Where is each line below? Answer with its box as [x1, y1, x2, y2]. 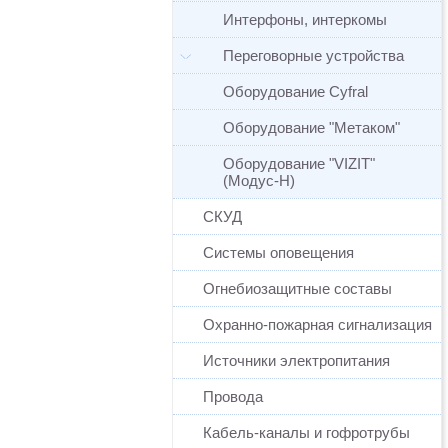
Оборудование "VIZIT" [223, 155, 375, 172]
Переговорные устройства [223, 47, 404, 64]
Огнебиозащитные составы [203, 280, 392, 297]
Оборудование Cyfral [223, 83, 368, 100]
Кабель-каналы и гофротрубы [203, 424, 410, 441]
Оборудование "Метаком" [223, 119, 400, 136]
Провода [203, 388, 263, 405]
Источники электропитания [203, 352, 390, 369]
